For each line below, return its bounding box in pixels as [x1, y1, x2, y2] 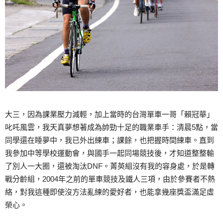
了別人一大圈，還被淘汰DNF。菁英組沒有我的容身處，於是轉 [5, 162, 215, 171]
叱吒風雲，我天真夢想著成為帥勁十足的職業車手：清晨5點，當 [5, 123, 218, 132]
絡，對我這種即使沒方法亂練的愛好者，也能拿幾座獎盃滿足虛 [5, 188, 214, 197]
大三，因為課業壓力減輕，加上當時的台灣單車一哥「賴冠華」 [5, 110, 214, 119]
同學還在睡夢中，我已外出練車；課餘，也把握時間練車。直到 [5, 136, 214, 145]
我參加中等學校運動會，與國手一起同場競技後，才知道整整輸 [5, 149, 214, 158]
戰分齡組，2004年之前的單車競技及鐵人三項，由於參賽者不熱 [5, 175, 215, 184]
